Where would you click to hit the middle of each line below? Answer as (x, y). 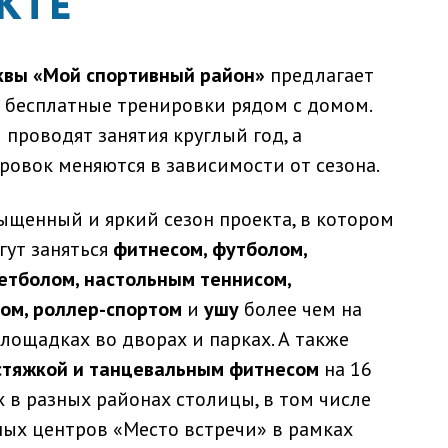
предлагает (319, 75)
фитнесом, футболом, (210, 249)
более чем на (300, 309)
